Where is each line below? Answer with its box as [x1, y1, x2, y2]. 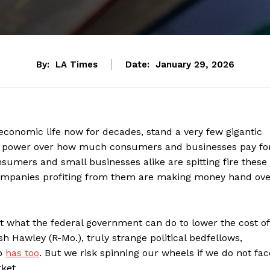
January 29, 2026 [155, 59, 234, 71]
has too [5, 247, 39, 259]
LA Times [55, 59, 98, 71]
